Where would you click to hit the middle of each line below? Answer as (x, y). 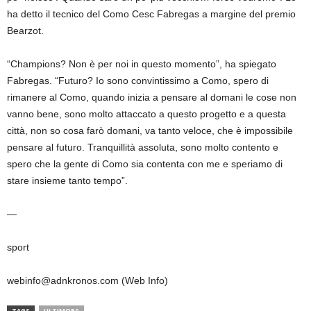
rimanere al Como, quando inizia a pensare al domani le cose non (152, 97)
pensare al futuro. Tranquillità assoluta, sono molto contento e (143, 147)
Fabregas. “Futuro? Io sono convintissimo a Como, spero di (138, 81)
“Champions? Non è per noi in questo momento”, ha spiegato (142, 64)
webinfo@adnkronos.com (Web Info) (87, 280)
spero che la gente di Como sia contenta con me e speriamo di (145, 164)
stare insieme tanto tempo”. (69, 180)
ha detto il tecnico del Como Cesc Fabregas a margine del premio (151, 14)
